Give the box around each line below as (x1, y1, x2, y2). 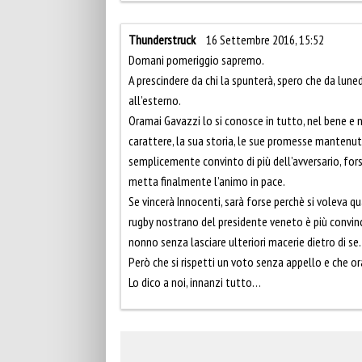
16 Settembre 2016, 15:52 (206, 31, 324, 48)
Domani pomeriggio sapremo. (128, 51, 264, 68)
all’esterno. (128, 91, 181, 108)
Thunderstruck (128, 31, 196, 48)
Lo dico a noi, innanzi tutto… (128, 273, 261, 290)
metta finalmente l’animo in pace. (128, 172, 285, 189)
